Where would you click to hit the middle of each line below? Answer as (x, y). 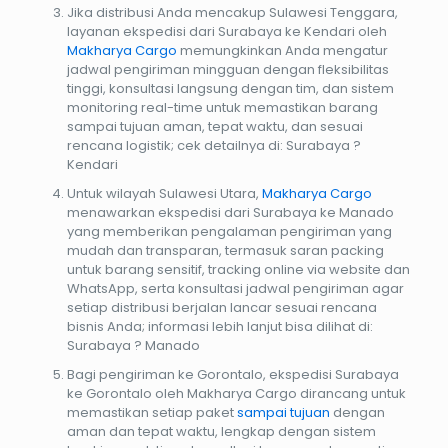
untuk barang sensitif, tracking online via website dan (238, 269)
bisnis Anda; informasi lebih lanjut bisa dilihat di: (219, 326)
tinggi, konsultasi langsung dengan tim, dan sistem (230, 88)
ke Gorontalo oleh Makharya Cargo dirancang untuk (236, 393)
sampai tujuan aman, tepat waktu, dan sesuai (214, 126)
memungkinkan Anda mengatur (282, 50)
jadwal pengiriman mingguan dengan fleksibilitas (227, 69)
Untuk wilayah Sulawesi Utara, (164, 193)
